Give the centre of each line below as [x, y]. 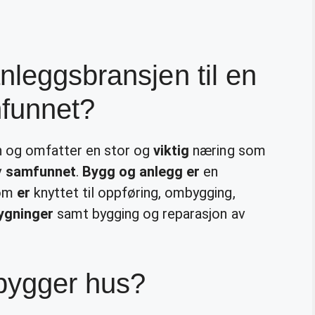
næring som [227, 150]
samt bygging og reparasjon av [149, 213]
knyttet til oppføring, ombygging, [133, 192]
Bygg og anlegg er [141, 171]
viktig [172, 150]
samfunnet [40, 171]
